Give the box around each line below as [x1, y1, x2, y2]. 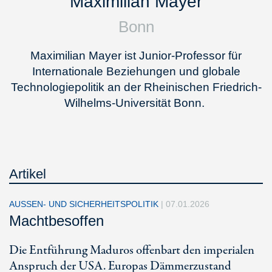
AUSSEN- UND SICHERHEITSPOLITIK [9, 199, 161, 209]
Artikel [9, 166, 46, 182]
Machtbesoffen [9, 212, 104, 229]
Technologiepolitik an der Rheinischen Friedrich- [10, 81, 262, 93]
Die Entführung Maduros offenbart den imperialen [9, 242, 254, 259]
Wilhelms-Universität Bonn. [64, 97, 208, 109]
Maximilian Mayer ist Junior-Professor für [30, 49, 242, 62]
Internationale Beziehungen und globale [32, 65, 240, 78]
